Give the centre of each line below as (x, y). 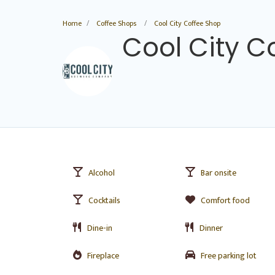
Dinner (211, 228)
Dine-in (100, 228)
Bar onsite (218, 173)
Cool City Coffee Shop (187, 23)
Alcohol (102, 173)
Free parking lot (228, 256)
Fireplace (103, 256)
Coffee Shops (116, 23)
